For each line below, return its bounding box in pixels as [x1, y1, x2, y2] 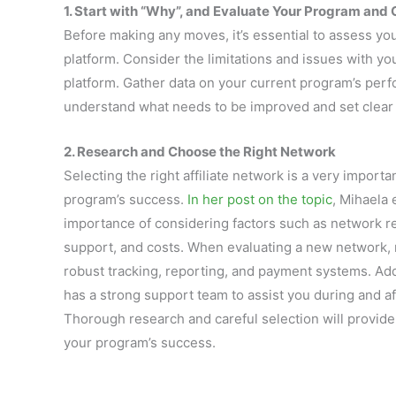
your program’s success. [64, 334, 216, 351]
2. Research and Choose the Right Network [64, 143, 336, 160]
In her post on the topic [184, 191, 332, 208]
